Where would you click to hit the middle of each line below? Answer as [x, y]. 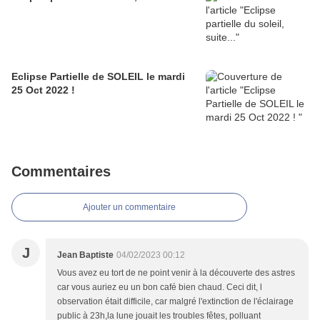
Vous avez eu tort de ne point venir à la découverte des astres [176, 273]
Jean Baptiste [85, 255]
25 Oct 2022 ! [43, 90]
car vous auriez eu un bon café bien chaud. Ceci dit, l [160, 287]
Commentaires [61, 172]
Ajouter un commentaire [129, 207]
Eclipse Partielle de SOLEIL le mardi [98, 77]
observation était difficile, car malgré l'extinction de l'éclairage [175, 302]
